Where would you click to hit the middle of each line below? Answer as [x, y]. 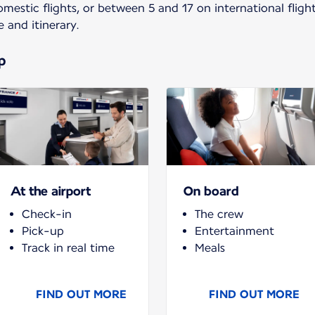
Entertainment [234, 231]
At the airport [51, 191]
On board [211, 191]
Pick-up [43, 231]
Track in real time [68, 247]
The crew [219, 214]
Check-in [47, 214]
